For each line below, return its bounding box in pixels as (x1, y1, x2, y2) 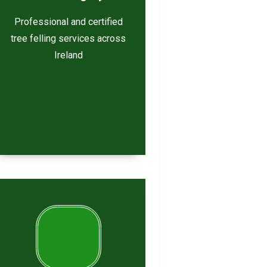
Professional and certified (14, 16, 123, 27)
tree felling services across (11, 33, 126, 44)
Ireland (54, 49, 83, 61)
